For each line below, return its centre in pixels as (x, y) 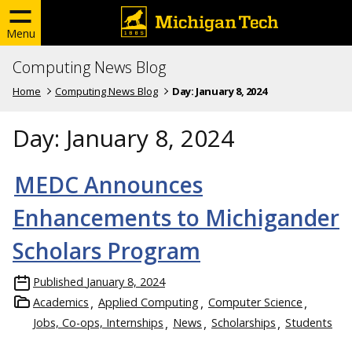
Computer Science (255, 302)
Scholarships (244, 322)
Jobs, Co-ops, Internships (98, 322)
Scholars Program (106, 250)
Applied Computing (148, 302)
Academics (61, 302)
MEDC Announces (108, 184)
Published (58, 281)
